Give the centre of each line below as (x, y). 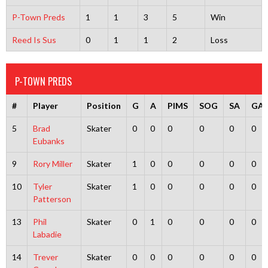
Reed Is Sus (34, 40)
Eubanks (48, 141)
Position (103, 106)
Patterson (52, 199)
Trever (45, 257)
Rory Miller (52, 164)
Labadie (47, 234)
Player (45, 106)
